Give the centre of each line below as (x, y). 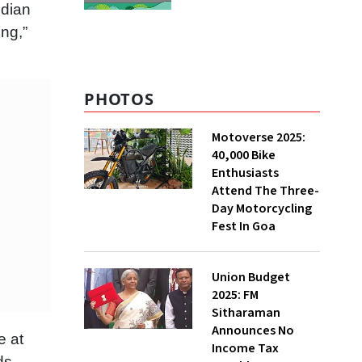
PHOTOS (119, 99)
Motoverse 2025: (259, 137)
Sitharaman (246, 313)
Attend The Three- (265, 191)
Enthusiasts (245, 173)
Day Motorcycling (262, 208)
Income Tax (245, 348)
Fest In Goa (244, 226)
